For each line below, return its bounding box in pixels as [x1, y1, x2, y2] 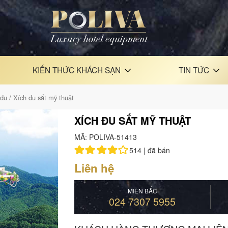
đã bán [148, 145, 170, 155]
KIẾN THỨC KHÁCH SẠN [33, 64, 121, 75]
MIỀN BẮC [127, 186, 157, 195]
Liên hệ [74, 159, 115, 176]
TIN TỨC [179, 64, 209, 75]
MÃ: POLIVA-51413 [74, 131, 137, 142]
